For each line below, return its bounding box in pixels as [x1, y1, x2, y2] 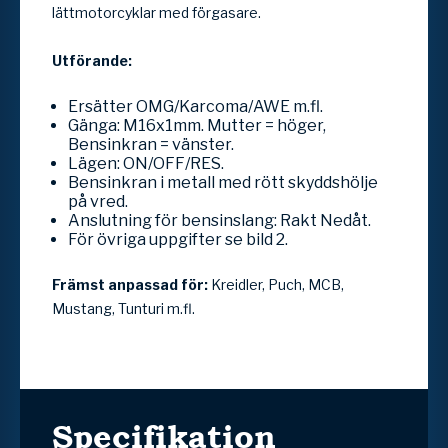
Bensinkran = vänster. [68, 134, 234, 154]
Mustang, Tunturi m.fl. [52, 299, 195, 317]
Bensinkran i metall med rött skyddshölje [68, 172, 378, 192]
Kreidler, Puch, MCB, [211, 275, 344, 293]
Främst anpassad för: [52, 275, 211, 293]
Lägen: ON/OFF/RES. [68, 153, 227, 173]
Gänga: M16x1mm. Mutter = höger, [68, 115, 326, 135]
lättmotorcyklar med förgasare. [52, 3, 261, 21]
